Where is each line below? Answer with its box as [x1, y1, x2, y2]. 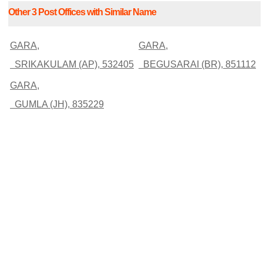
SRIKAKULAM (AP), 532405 [10, 59, 134, 69]
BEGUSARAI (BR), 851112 [139, 59, 256, 69]
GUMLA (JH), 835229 [10, 99, 104, 109]
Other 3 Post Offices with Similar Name [8, 7, 156, 18]
